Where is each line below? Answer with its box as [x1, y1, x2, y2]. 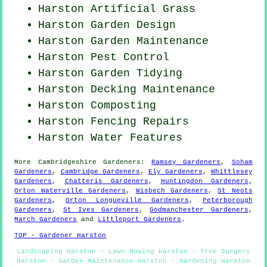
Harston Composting [38, 99, 157, 111]
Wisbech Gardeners [135, 187, 208, 194]
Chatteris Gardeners [64, 177, 148, 185]
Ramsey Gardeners [151, 158, 221, 166]
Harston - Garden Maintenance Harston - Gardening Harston [17, 257, 250, 265]
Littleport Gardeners [98, 215, 182, 223]
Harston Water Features [38, 131, 183, 144]
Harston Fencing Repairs [38, 115, 190, 128]
